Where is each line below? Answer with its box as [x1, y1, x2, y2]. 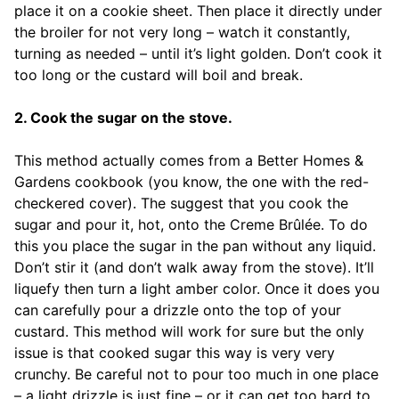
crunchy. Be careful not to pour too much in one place [14, 365, 379, 384]
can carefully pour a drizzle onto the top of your [14, 301, 341, 320]
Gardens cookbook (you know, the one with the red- [14, 173, 369, 191]
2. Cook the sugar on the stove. [14, 109, 232, 127]
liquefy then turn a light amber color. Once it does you [14, 280, 379, 298]
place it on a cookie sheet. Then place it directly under [14, 2, 382, 20]
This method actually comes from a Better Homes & [14, 151, 363, 170]
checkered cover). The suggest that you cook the [14, 194, 348, 213]
